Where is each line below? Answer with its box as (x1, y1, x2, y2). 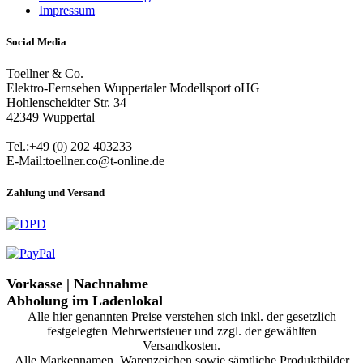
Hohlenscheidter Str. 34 (6, 96, 126, 109)
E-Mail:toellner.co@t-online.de (6, 154, 164, 168)
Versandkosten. (143, 339, 220, 353)
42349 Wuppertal (6, 110, 95, 124)
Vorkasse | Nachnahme (6, 275, 148, 293)
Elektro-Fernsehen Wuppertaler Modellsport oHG (6, 81, 260, 95)
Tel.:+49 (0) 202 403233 (6, 139, 132, 153)
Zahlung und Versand (6, 186, 105, 199)
